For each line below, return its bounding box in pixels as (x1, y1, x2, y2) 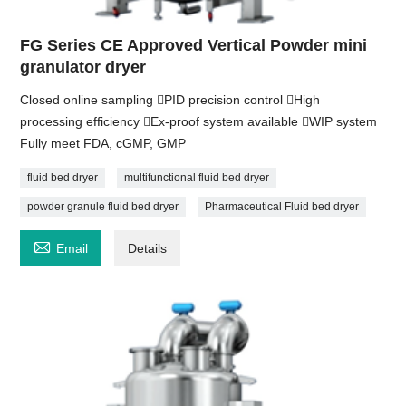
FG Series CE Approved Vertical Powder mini (20, 35, 368, 54)
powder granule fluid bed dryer (27, 199, 179, 213)
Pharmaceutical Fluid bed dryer (205, 199, 360, 213)
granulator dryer (20, 57, 147, 76)
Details (128, 240, 168, 256)
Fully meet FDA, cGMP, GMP (20, 135, 187, 150)
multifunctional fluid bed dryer (124, 170, 270, 184)
